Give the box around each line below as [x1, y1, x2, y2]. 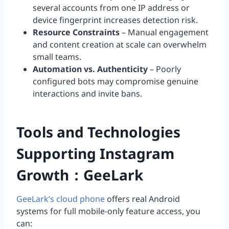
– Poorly [148, 63, 181, 75]
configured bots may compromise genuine [33, 76, 198, 87]
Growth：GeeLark [16, 165, 143, 185]
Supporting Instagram [16, 144, 174, 164]
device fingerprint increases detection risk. [33, 14, 198, 26]
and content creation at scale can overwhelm [33, 39, 207, 51]
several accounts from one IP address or [33, 2, 190, 14]
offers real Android [105, 193, 180, 205]
